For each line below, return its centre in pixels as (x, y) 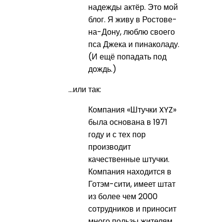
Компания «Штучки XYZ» (132, 110)
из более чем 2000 (123, 196)
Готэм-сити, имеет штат (132, 184)
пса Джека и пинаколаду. (134, 44)
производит (109, 147)
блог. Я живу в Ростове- (132, 19)
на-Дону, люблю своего (131, 32)
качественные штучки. (129, 159)
